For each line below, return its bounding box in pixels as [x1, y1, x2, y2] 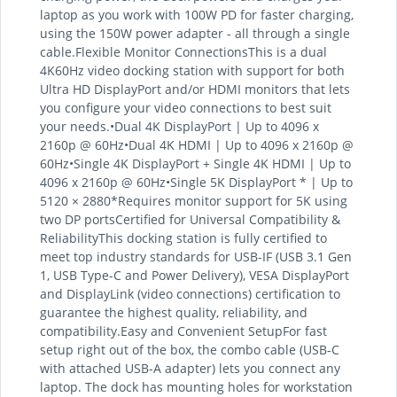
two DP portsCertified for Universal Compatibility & [40, 211, 340, 228]
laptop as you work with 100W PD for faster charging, [40, 6, 354, 23]
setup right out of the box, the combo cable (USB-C [40, 341, 339, 358]
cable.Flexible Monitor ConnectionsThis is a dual [40, 43, 327, 60]
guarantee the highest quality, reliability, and [40, 304, 307, 321]
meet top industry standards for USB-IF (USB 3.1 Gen [40, 248, 352, 265]
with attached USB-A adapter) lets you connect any [40, 360, 340, 377]
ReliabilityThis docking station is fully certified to [40, 230, 327, 246]
